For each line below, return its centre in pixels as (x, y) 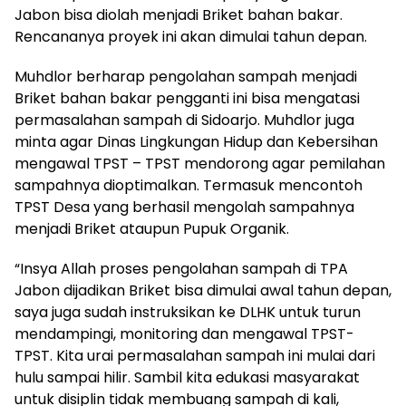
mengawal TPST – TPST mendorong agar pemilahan (200, 164)
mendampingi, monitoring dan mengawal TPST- (184, 334)
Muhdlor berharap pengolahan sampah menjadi (186, 77)
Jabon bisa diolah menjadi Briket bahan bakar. (179, 15)
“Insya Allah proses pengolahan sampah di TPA (181, 269)
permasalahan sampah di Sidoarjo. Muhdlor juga (184, 121)
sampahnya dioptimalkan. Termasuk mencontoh (188, 186)
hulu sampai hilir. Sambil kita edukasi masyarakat (187, 378)
